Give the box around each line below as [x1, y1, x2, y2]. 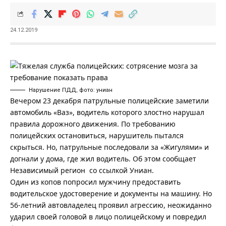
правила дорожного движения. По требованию [10, 119, 176, 129]
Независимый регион [10, 165, 85, 175]
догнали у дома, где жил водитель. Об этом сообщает [10, 153, 196, 163]
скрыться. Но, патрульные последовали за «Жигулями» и [10, 142, 209, 152]
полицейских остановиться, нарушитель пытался [10, 130, 184, 140]
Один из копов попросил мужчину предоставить [10, 177, 181, 187]
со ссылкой [85, 165, 130, 175]
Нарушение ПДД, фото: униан [29, 86, 112, 93]
